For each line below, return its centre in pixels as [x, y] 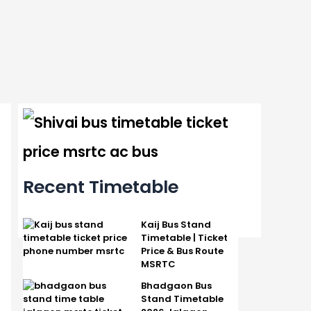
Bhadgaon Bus [176, 285]
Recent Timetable [101, 187]
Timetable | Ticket [184, 237]
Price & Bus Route [182, 251]
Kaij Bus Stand [176, 224]
